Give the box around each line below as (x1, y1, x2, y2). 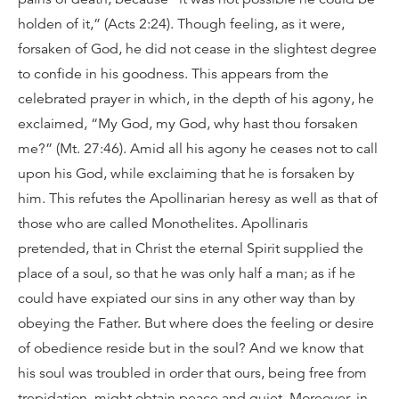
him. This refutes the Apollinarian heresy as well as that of (18, 189, 378, 208)
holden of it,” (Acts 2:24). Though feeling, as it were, (18, 14, 345, 33)
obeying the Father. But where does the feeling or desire (18, 313, 374, 332)
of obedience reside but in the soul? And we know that (18, 338, 363, 357)
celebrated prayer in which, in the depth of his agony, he (18, 89, 374, 108)
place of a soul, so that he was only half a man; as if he (18, 264, 355, 282)
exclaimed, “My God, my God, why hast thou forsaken (18, 114, 358, 133)
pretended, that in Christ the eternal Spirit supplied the (18, 239, 363, 257)
